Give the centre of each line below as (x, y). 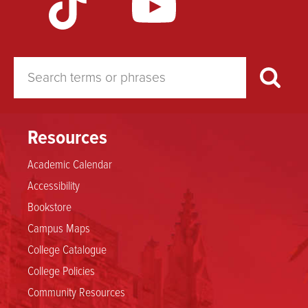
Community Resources (76, 291)
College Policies (61, 270)
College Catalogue (67, 249)
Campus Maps (59, 227)
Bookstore (49, 206)
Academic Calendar (70, 163)
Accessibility (54, 185)
